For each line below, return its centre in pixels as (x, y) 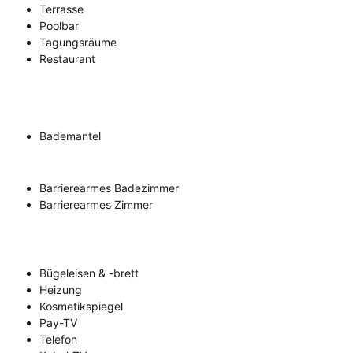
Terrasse (61, 9)
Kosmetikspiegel (81, 307)
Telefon (58, 340)
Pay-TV (58, 323)
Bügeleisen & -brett (89, 273)
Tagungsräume (78, 43)
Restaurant (67, 59)
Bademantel (70, 136)
